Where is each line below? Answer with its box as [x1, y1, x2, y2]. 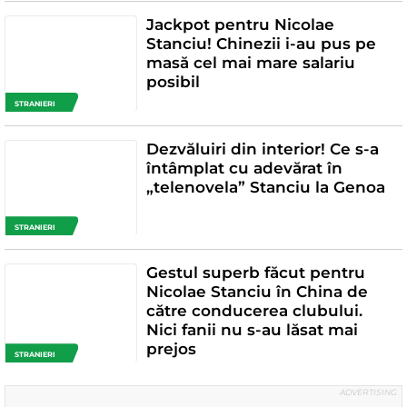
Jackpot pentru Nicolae [145, 15, 334, 34]
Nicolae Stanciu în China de [145, 283, 368, 302]
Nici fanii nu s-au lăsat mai [145, 321, 358, 340]
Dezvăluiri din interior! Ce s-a [145, 139, 379, 158]
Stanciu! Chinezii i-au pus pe [145, 34, 376, 53]
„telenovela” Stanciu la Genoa [145, 177, 385, 196]
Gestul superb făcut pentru [145, 263, 365, 283]
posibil [145, 72, 200, 91]
